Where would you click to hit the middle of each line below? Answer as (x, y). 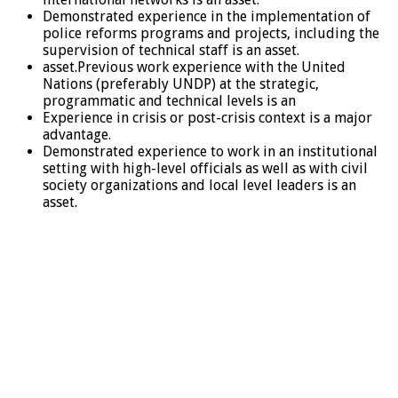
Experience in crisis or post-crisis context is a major (207, 117)
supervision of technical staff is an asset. (171, 50)
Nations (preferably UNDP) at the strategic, (181, 84)
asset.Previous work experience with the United (194, 67)
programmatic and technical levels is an (169, 100)
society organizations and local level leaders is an (199, 185)
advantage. (77, 134)
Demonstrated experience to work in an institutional (210, 151)
